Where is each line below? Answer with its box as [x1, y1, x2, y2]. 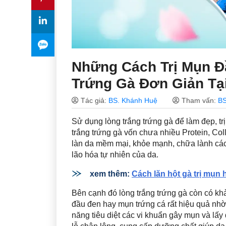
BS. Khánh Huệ [108, 96, 157, 104]
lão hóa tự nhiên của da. [72, 150, 158, 159]
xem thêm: [90, 169, 132, 178]
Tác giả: [79, 96, 108, 104]
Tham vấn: [180, 96, 218, 104]
